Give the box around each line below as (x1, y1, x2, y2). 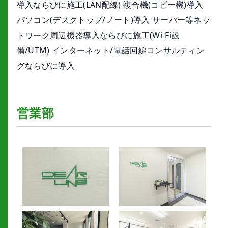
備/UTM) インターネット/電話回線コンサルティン (16, 45, 205, 56)
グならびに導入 (16, 60, 75, 72)
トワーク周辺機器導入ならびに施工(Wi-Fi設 (16, 30, 180, 41)
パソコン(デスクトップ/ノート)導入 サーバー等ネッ (16, 14, 211, 26)
